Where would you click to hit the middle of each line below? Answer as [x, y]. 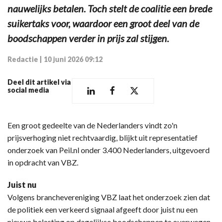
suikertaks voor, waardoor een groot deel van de [103, 23]
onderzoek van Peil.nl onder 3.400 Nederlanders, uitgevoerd [109, 150]
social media [28, 90]
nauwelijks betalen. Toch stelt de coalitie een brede [110, 8]
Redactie [23, 59]
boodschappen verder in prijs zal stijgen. [88, 38]
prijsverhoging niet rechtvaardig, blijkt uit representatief [103, 137]
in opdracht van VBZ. [43, 162]
